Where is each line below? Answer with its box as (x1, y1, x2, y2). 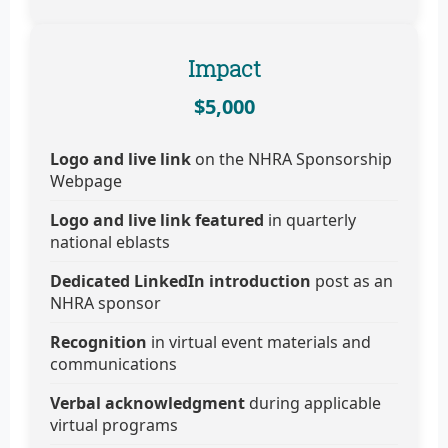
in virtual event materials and (147, 331, 371, 354)
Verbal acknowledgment (50, 392, 245, 415)
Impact (187, 54, 261, 84)
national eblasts (50, 231, 170, 254)
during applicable (245, 392, 381, 415)
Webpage (50, 170, 122, 193)
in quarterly (268, 209, 356, 232)
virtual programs (50, 414, 178, 437)
